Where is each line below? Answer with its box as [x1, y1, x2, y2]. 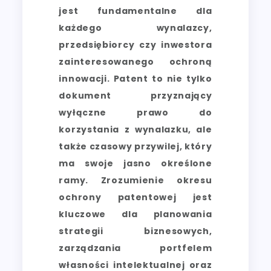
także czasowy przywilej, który [59, 140, 212, 152]
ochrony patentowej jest [59, 191, 212, 203]
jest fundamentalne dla [59, 4, 212, 17]
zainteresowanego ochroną [59, 55, 212, 68]
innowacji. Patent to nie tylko [59, 72, 212, 85]
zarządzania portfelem [59, 241, 212, 254]
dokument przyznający [59, 89, 212, 102]
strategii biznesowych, [59, 224, 212, 237]
